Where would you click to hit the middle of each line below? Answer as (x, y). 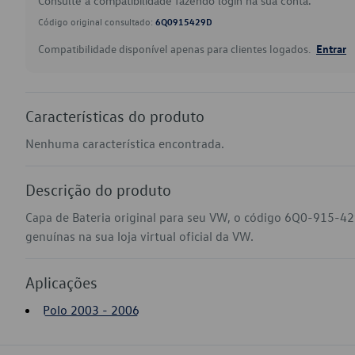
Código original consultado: (97, 21)
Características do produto (115, 116)
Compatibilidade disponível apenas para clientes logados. (176, 49)
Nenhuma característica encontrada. (125, 143)
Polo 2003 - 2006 (91, 310)
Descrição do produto (98, 189)
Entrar (331, 48)
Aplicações (61, 282)
